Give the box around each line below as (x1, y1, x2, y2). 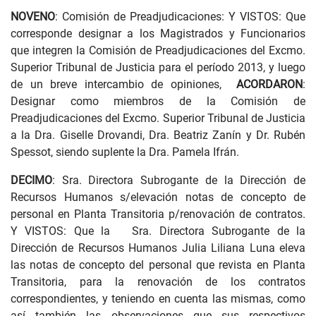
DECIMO (11, 174, 52, 187)
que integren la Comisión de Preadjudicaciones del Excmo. (11, 44, 305, 57)
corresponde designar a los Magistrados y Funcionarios (11, 27, 305, 40)
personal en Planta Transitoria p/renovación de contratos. (11, 207, 305, 221)
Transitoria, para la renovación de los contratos (11, 275, 305, 288)
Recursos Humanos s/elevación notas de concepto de (11, 190, 305, 204)
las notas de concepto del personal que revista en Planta (11, 258, 305, 272)
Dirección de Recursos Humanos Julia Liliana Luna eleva (11, 241, 305, 255)
